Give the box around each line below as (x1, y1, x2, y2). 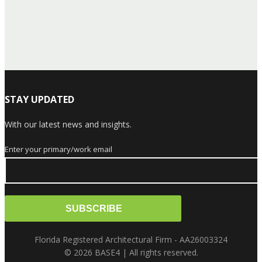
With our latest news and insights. (5, 118, 132, 130)
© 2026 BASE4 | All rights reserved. (64, 247, 198, 258)
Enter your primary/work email (5, 144, 112, 155)
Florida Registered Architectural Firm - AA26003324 (35, 234, 227, 246)
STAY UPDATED (5, 92, 74, 106)
